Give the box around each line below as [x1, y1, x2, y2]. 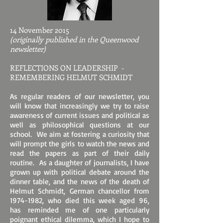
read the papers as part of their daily [10, 148, 149, 158]
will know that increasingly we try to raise [10, 101, 149, 111]
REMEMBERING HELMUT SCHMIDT [10, 72, 132, 82]
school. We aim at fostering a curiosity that [10, 129, 149, 139]
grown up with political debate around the [10, 167, 149, 177]
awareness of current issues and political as [10, 111, 149, 120]
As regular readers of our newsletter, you [10, 92, 149, 101]
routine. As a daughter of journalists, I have [10, 158, 149, 167]
